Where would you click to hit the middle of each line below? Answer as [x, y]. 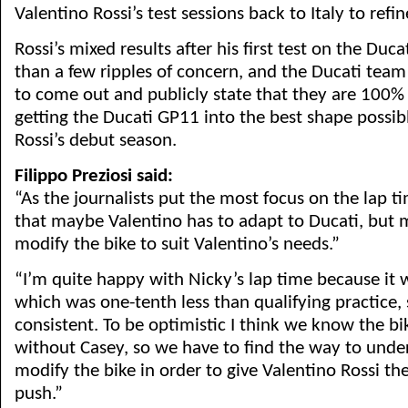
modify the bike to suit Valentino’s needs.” [177, 245]
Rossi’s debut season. [96, 141]
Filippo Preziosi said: [94, 176]
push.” [39, 394]
